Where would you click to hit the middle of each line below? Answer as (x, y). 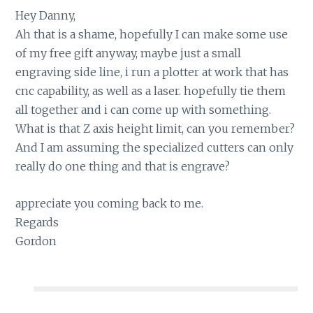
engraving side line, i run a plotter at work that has (152, 72)
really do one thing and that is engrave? (123, 167)
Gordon (36, 241)
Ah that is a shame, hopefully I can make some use (152, 35)
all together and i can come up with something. (144, 110)
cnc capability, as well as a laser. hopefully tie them (151, 91)
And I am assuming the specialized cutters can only (155, 148)
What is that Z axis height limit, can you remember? (155, 129)
